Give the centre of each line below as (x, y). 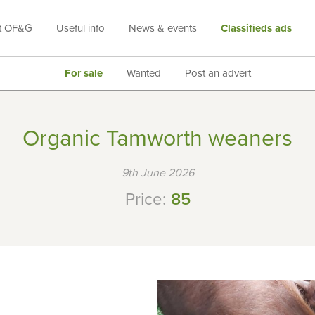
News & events (163, 28)
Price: (148, 199)
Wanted (143, 73)
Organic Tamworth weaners (157, 139)
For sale (83, 73)
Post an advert (218, 73)
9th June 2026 (157, 173)
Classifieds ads (256, 28)
